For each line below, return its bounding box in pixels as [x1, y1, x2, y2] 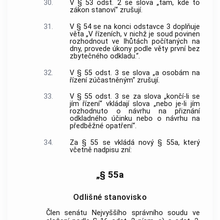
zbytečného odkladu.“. [69, 52, 140, 60]
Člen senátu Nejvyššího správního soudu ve [46, 209, 200, 218]
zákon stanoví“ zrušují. [69, 6, 142, 15]
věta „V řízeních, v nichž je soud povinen [69, 29, 200, 38]
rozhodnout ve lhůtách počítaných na [69, 37, 200, 46]
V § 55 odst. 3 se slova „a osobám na [69, 68, 200, 77]
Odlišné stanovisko [73, 192, 147, 202]
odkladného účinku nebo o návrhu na [69, 114, 200, 123]
